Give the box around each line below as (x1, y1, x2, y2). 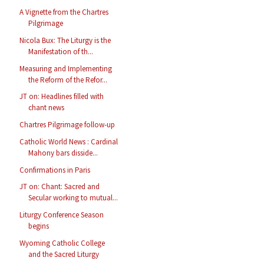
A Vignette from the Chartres (19, 7, 109, 18)
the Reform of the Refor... (28, 74, 108, 85)
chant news (28, 103, 65, 113)
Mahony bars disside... (28, 147, 98, 158)
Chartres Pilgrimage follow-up (19, 120, 115, 130)
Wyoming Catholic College (19, 237, 105, 248)
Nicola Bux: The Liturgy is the (19, 35, 111, 45)
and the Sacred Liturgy (28, 249, 100, 259)
